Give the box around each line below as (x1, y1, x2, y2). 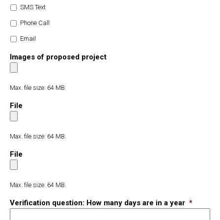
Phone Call (20, 19, 50, 27)
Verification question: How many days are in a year (10, 198, 185, 208)
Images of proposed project (10, 53, 107, 62)
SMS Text (20, 3, 46, 11)
